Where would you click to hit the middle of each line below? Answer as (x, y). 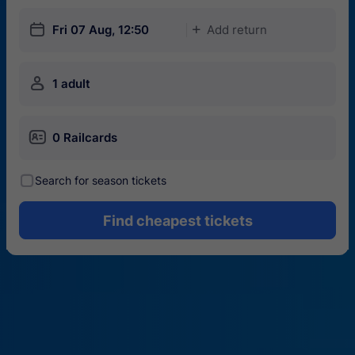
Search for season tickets (101, 180)
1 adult (71, 84)
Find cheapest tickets (177, 220)
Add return (237, 30)
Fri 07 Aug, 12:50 (101, 30)
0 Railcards (85, 137)
